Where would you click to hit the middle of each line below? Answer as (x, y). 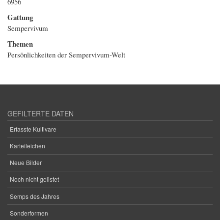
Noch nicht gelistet (34, 179)
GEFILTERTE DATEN (41, 114)
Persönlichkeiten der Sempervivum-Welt (66, 55)
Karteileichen (27, 146)
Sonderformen (29, 213)
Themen (20, 44)
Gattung (20, 17)
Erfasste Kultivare (33, 129)
